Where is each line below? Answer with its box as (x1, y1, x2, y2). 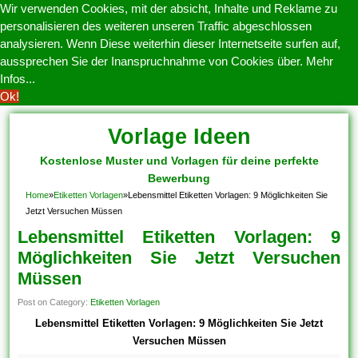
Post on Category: (18, 297, 91, 307)
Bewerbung (148, 172, 210, 185)
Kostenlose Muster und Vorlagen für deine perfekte (39, 154, 319, 167)
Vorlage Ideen (107, 125, 251, 149)
